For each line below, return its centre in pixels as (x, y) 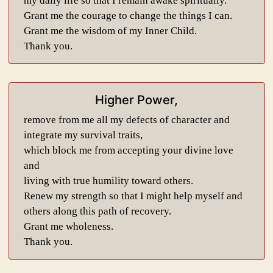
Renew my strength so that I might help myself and (133, 196)
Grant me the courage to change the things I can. (128, 16)
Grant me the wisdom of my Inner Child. (110, 31)
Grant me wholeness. (68, 226)
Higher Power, (136, 100)
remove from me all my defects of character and (126, 120)
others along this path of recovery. (97, 211)
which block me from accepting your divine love (128, 150)
